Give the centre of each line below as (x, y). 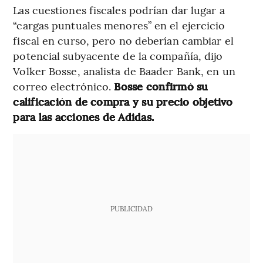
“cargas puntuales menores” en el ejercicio (119, 25)
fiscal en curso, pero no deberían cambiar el (123, 40)
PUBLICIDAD (131, 208)
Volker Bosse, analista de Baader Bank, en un (124, 70)
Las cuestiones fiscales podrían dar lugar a (119, 9)
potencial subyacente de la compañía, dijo (118, 55)
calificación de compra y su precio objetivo (123, 101)
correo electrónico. (64, 86)
